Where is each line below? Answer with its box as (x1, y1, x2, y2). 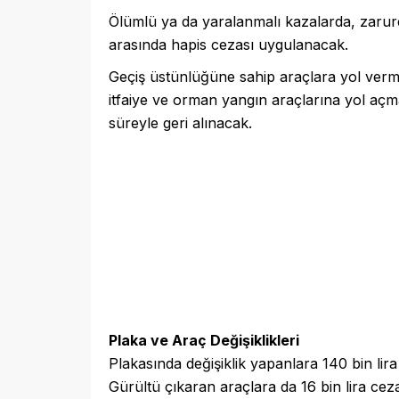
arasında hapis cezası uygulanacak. (109, 35, 348, 53)
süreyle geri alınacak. (109, 113, 252, 132)
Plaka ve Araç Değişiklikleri (109, 330, 299, 349)
